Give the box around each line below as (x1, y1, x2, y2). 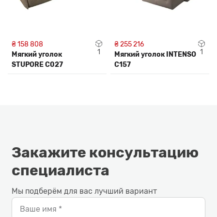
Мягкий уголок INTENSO (114, 50, 196, 59)
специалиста (12, 162, 109, 179)
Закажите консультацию (12, 144, 199, 161)
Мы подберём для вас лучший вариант (12, 186, 157, 196)
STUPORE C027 (12, 61, 63, 69)
